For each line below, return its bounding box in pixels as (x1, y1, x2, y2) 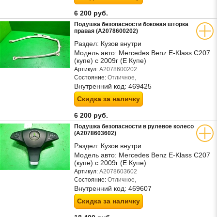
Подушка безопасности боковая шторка (74, 21, 188, 28)
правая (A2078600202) (74, 28, 138, 34)
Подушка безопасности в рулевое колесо (74, 123, 194, 130)
